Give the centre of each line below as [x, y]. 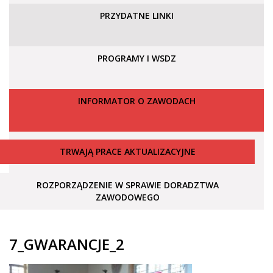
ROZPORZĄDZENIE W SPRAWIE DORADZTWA [127, 185]
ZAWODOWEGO [127, 197]
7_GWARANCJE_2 [67, 244]
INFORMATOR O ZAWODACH [136, 101]
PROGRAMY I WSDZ [136, 58]
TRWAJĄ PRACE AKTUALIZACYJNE [127, 151]
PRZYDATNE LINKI [136, 16]
